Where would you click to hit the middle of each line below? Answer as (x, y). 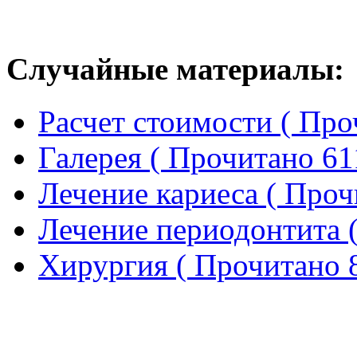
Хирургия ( (116, 265)
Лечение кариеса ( (161, 193)
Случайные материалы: (175, 69)
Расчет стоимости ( (169, 121)
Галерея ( (103, 157)
